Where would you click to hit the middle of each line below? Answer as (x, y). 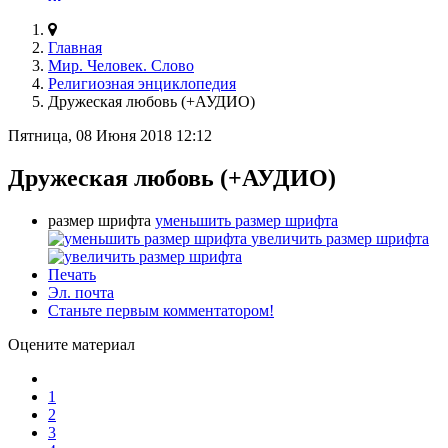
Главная (75, 47)
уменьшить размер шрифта (246, 220)
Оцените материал (71, 344)
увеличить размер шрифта (340, 238)
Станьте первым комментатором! (161, 310)
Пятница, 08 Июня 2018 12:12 (110, 135)
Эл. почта (81, 292)
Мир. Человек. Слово (121, 65)
